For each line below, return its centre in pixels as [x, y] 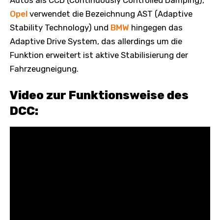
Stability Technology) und [60, 27]
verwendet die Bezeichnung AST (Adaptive [110, 14]
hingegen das [156, 27]
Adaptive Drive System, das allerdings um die [96, 41]
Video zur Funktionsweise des [99, 95]
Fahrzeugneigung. [44, 69]
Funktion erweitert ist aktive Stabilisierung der [99, 55]
